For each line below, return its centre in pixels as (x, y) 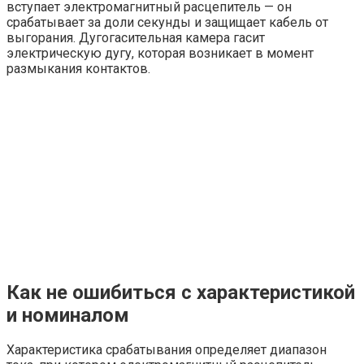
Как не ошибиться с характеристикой (181, 292)
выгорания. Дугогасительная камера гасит (136, 37)
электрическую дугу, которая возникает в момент (160, 53)
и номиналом (68, 315)
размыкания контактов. (78, 68)
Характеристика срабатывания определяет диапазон (167, 350)
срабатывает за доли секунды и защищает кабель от (167, 22)
